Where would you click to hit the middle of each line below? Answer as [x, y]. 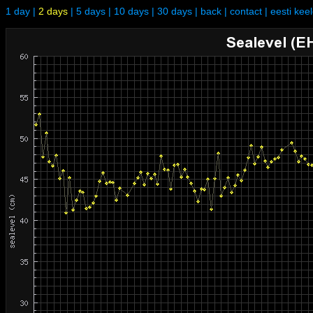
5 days [91, 11]
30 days [175, 11]
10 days [131, 11]
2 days [53, 11]
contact [246, 11]
